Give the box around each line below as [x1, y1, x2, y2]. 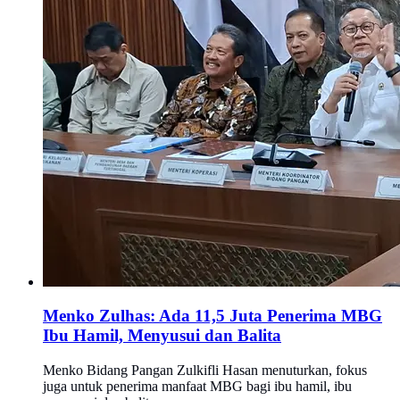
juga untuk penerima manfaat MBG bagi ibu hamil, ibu [43, 378, 352, 394]
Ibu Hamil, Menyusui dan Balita [43, 326, 281, 346]
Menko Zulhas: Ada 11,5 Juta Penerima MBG [43, 306, 382, 326]
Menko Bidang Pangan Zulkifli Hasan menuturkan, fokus [43, 362, 367, 378]
